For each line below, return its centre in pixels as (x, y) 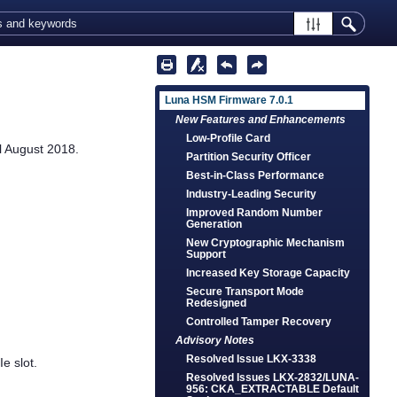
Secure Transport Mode (245, 292)
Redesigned (217, 303)
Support (206, 254)
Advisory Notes (215, 340)
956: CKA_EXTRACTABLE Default (273, 389)
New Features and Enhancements (261, 120)
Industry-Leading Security (252, 194)
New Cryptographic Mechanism (266, 243)
